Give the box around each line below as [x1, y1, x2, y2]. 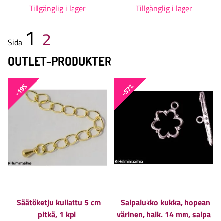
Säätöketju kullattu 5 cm [17, 196, 101, 208]
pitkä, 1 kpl [37, 208, 76, 220]
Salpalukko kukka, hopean [120, 196, 210, 208]
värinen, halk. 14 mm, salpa [117, 208, 211, 220]
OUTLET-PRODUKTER [8, 53, 111, 69]
